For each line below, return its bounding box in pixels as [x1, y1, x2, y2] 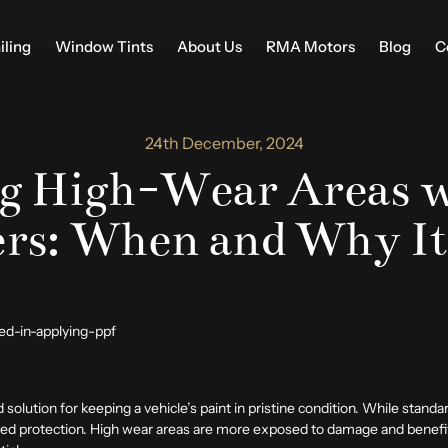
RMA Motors [265, 37, 355, 56]
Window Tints [54, 37, 153, 56]
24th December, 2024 [144, 133, 304, 153]
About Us [176, 37, 242, 56]
